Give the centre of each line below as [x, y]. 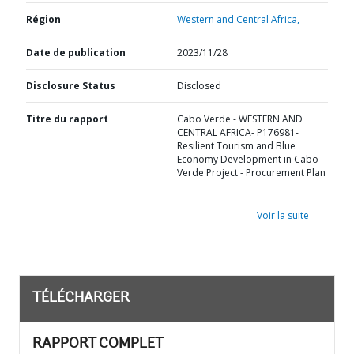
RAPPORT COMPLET [98, 345]
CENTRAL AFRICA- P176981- [238, 132]
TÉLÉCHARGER [81, 299]
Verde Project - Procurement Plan [251, 173]
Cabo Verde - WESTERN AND [240, 119]
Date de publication [76, 53]
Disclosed [199, 86]
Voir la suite [283, 215]
